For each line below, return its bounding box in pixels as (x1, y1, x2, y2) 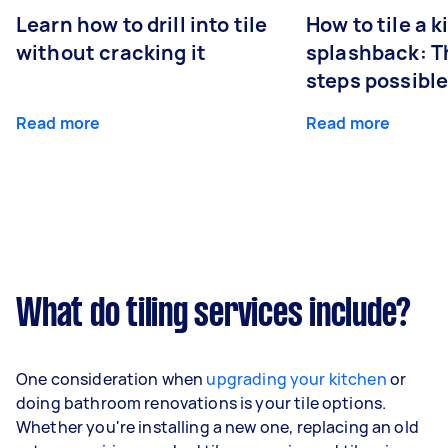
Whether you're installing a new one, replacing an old (16, 415, 419, 438)
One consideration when (16, 367, 207, 390)
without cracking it (16, 38, 206, 66)
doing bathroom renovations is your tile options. (16, 391, 387, 414)
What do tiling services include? (16, 296, 411, 333)
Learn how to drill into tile (16, 10, 268, 38)
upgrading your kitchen (206, 367, 387, 390)
